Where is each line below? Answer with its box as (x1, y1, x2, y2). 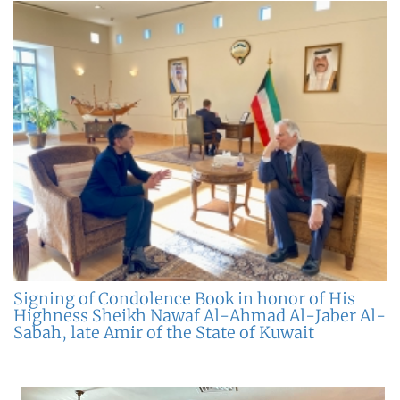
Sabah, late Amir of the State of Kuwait (13, 321, 314, 343)
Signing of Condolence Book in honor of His (13, 287, 355, 309)
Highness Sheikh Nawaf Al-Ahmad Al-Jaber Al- (13, 304, 386, 326)
